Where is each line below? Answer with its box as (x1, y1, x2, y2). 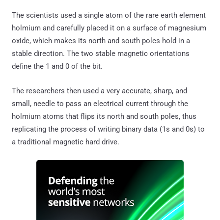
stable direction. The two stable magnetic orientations (12, 49, 190, 58)
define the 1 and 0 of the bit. (12, 61, 103, 71)
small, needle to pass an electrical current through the (12, 99, 188, 108)
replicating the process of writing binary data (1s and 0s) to (12, 124, 205, 134)
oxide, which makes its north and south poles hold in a (12, 36, 190, 45)
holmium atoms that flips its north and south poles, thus (12, 111, 196, 121)
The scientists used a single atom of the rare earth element (12, 10, 206, 20)
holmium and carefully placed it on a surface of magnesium (12, 23, 206, 32)
